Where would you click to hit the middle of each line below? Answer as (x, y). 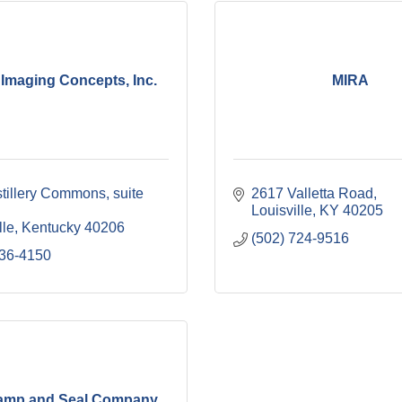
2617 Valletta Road (312, 193)
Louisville (282, 210)
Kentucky (51, 227)
